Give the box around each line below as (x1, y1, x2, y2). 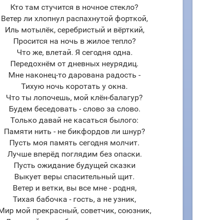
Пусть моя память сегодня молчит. (9, 138, 139, 147)
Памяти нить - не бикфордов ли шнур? (3, 127, 145, 136)
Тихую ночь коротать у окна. (21, 82, 128, 91)
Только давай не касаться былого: (10, 115, 138, 125)
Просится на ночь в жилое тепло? (13, 36, 136, 46)
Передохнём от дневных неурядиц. (10, 59, 138, 68)
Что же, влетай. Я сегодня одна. (16, 48, 133, 57)
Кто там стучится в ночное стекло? (10, 2, 138, 12)
